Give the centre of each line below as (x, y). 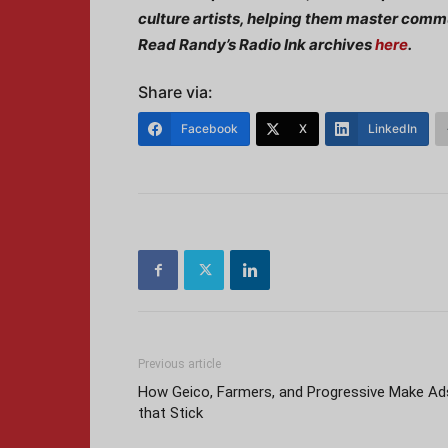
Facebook (209, 128)
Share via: (175, 92)
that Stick (170, 413)
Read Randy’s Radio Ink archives (256, 44)
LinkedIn (392, 128)
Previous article (179, 364)
